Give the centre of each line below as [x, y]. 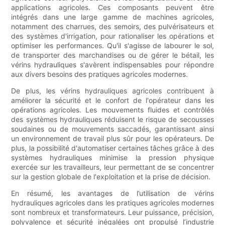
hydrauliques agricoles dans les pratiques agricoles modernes [113, 203]
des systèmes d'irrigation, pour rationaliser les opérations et [113, 36]
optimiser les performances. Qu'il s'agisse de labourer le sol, [113, 46]
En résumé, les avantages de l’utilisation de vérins [113, 193]
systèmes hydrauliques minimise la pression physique [113, 158]
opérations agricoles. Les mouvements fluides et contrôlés [113, 110]
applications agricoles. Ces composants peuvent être [113, 8]
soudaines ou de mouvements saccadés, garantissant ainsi [113, 129]
